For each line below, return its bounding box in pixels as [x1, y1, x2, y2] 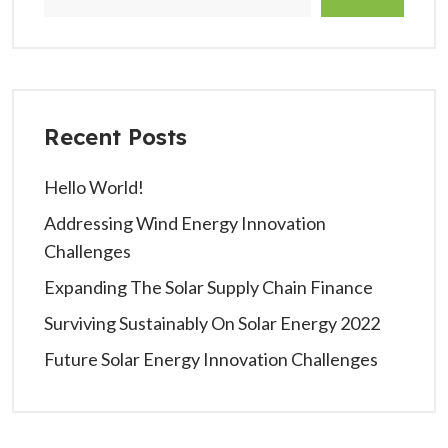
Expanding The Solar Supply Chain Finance [44, 276, 373, 298]
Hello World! [44, 176, 144, 198]
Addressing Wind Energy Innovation [44, 212, 326, 234]
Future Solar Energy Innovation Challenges [44, 348, 378, 370]
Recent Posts [44, 123, 187, 151]
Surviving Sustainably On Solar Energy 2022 [44, 312, 380, 334]
